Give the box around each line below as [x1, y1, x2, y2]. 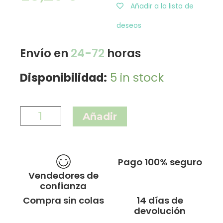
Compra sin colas [22, 194, 104, 207]
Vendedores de [28, 169, 99, 182]
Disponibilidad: [20, 69, 107, 86]
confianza [40, 180, 87, 193]
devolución [134, 205, 186, 218]
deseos [116, 20, 141, 30]
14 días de [136, 194, 183, 207]
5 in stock [110, 69, 164, 86]
